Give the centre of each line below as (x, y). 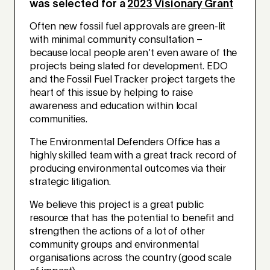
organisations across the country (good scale (130, 258)
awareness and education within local (114, 106)
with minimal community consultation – (116, 40)
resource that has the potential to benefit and (132, 218)
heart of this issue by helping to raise (111, 93)
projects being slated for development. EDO (129, 67)
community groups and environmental (115, 245)
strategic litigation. (71, 182)
